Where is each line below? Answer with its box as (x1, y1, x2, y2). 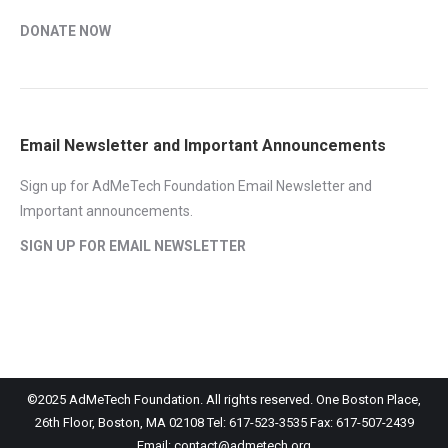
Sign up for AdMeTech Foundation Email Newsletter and (20, 178, 372, 194)
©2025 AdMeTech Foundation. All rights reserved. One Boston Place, (27, 392, 421, 407)
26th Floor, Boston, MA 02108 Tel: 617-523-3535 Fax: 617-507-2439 (34, 415, 414, 430)
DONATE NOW (20, 23, 111, 39)
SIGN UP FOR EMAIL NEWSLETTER (20, 238, 246, 254)
